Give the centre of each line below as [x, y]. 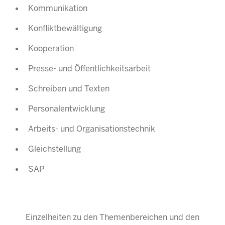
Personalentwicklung [67, 109]
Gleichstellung [54, 149]
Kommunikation [58, 8]
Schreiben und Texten [69, 89]
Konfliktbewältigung [65, 28]
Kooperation [51, 48]
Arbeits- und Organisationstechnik [92, 129]
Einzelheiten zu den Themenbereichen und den [113, 217]
